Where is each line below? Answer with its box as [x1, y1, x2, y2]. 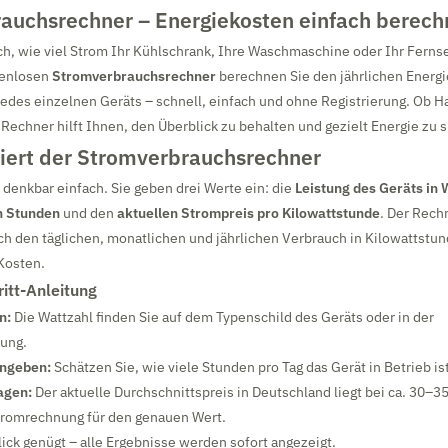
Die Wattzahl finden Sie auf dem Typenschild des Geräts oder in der [11, 308, 434, 326]
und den [60, 204, 117, 222]
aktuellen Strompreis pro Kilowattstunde [117, 204, 380, 222]
